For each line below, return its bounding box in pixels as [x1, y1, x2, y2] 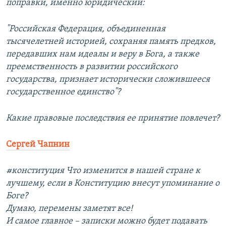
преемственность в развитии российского [6, 62, 178, 72]
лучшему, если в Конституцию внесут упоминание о [6, 179, 219, 189]
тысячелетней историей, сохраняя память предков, [6, 37, 216, 47]
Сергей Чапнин [6, 140, 70, 150]
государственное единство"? [6, 87, 121, 97]
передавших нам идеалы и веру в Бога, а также [6, 49, 199, 60]
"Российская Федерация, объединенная [6, 24, 165, 34]
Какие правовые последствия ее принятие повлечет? [6, 114, 219, 124]
